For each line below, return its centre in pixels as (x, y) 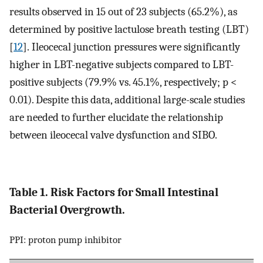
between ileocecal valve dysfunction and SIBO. (113, 135)
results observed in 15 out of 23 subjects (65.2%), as (123, 11)
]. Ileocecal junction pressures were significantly (131, 47)
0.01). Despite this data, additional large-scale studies (127, 100)
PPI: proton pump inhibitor (65, 240)
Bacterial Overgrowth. (67, 210)
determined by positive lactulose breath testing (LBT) (129, 29)
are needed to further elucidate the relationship (116, 117)
